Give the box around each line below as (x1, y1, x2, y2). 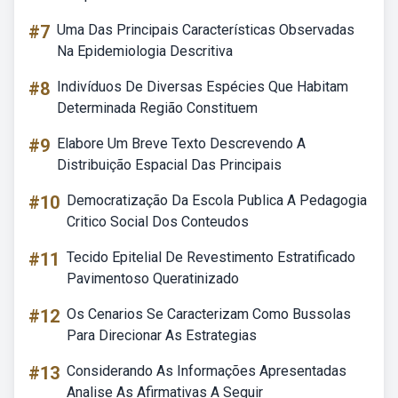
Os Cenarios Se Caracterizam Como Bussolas (67, 306, 351, 322)
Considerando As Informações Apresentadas (67, 362, 346, 379)
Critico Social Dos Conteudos (67, 213, 249, 230)
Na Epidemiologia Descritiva (57, 43, 233, 60)
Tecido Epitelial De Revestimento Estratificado (67, 249, 355, 266)
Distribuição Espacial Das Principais (57, 156, 282, 173)
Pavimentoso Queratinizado (67, 270, 239, 287)
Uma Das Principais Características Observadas (57, 21, 354, 38)
